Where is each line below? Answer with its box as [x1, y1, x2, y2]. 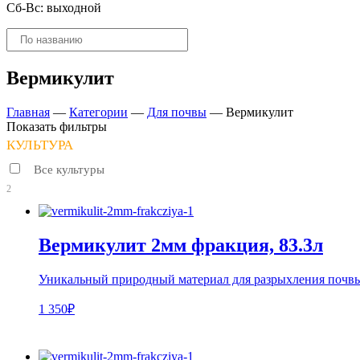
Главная [6, 104, 50, 119]
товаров [6, 42, 49, 55]
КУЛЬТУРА [6, 137, 73, 153]
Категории [69, 104, 128, 119]
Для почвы [147, 104, 207, 119]
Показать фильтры [6, 119, 107, 133]
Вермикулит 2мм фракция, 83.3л [39, 234, 323, 256]
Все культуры [34, 162, 104, 176]
